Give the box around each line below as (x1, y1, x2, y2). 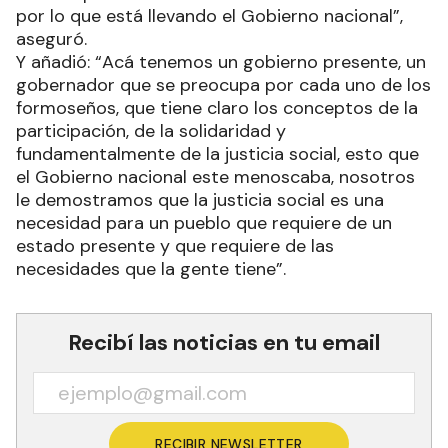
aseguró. (16, 27, 87, 52)
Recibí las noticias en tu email (68, 328, 380, 358)
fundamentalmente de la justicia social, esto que (16, 142, 419, 167)
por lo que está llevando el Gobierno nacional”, (16, 4, 403, 29)
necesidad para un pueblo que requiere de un (16, 211, 392, 236)
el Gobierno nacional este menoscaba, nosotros (16, 165, 415, 190)
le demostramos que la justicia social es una (16, 188, 384, 213)
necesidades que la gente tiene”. (16, 257, 286, 282)
